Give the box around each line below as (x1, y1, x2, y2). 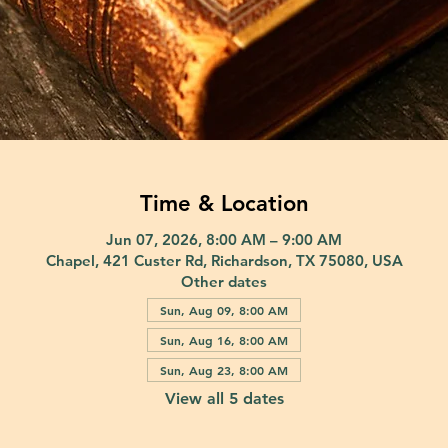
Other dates (181, 271, 267, 291)
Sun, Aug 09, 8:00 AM (160, 301, 288, 318)
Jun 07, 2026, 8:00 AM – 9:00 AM (106, 229, 342, 249)
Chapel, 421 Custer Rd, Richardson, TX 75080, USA (45, 250, 403, 270)
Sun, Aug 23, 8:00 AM (160, 361, 288, 378)
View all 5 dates (164, 388, 284, 408)
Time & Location (139, 189, 309, 217)
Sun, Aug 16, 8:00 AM (160, 331, 288, 348)
